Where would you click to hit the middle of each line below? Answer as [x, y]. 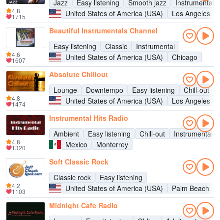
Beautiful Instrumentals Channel [103, 30]
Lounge [65, 90]
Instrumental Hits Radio [89, 118]
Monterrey [112, 144]
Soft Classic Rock [79, 162]
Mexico [76, 144]
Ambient [66, 134]
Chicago [185, 57]
